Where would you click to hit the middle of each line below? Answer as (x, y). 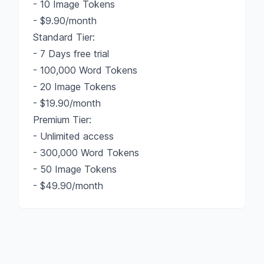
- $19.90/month (67, 103)
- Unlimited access (73, 136)
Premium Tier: (62, 120)
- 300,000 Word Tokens (86, 153)
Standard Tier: (64, 37)
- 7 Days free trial (71, 54)
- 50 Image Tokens (75, 169)
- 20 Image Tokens (75, 87)
